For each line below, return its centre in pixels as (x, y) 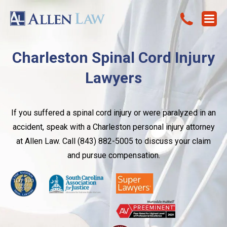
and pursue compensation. (113, 155)
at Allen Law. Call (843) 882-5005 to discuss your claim (113, 141)
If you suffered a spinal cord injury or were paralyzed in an (113, 113)
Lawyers (113, 78)
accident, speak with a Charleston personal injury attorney (113, 127)
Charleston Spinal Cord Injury (113, 58)
